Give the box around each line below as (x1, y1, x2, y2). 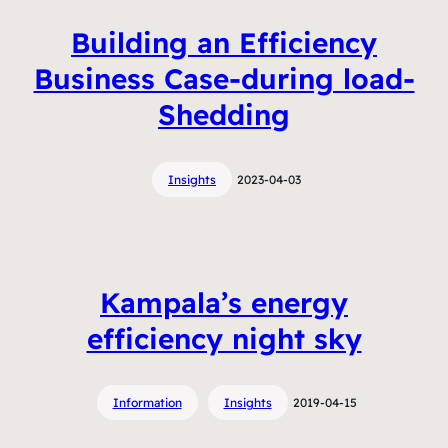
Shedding (158, 97, 290, 133)
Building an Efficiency (71, 25, 377, 61)
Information (112, 395, 182, 411)
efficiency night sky (86, 320, 362, 356)
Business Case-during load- (33, 61, 415, 97)
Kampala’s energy (100, 284, 348, 320)
